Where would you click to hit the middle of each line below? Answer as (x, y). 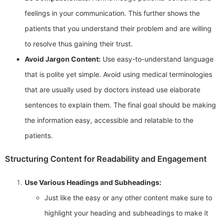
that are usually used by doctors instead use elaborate (112, 90)
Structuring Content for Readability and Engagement (106, 159)
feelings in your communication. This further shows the (112, 13)
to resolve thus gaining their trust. (79, 44)
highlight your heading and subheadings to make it (126, 213)
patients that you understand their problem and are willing (118, 29)
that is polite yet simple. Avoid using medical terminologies (118, 74)
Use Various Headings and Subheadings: (93, 182)
